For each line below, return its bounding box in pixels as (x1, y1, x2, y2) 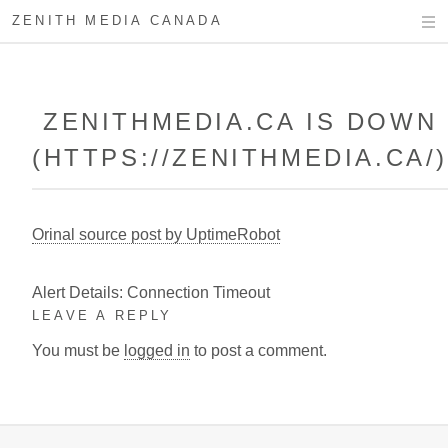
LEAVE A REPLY (32, 308, 173, 323)
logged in (124, 341, 190, 359)
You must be (32, 341, 124, 359)
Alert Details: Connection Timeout (32, 284, 270, 301)
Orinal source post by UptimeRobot (32, 226, 280, 243)
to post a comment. (190, 341, 327, 359)
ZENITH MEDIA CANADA (12, 13, 223, 28)
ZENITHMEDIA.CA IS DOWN (42, 108, 438, 135)
